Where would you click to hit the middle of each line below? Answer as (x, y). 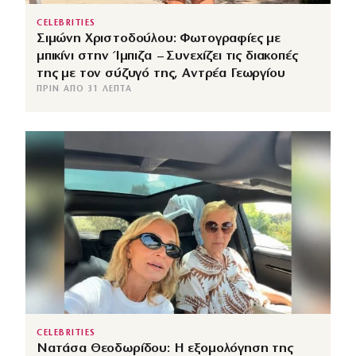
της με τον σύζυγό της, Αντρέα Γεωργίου (161, 73)
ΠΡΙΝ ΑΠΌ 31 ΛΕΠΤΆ (84, 89)
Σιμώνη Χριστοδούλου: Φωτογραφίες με (159, 38)
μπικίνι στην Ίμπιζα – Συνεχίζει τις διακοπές (167, 56)
